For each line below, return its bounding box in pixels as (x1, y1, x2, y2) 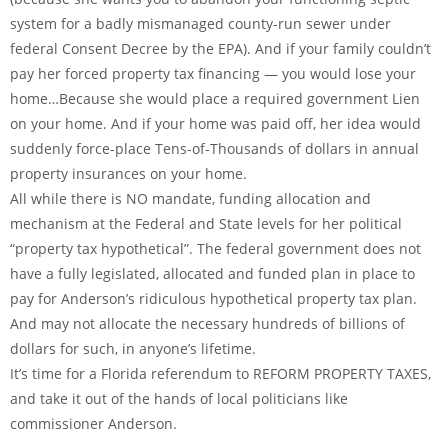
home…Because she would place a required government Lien (10, 89, 420, 109)
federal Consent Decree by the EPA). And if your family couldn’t (10, 39, 431, 59)
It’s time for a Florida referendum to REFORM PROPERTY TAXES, (10, 364, 431, 384)
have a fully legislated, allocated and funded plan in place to (10, 264, 415, 284)
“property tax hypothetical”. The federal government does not (10, 239, 421, 259)
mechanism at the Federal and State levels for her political (10, 214, 402, 234)
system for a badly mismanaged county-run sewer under (10, 14, 391, 34)
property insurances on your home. (10, 164, 247, 184)
